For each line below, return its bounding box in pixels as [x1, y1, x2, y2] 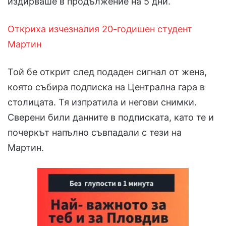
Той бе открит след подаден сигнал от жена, [8, 67, 207, 78]
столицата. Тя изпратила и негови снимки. [8, 97, 197, 108]
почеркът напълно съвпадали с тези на [8, 127, 182, 138]
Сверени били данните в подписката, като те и [8, 112, 214, 123]
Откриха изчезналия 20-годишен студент [8, 24, 192, 35]
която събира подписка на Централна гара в [8, 82, 205, 93]
